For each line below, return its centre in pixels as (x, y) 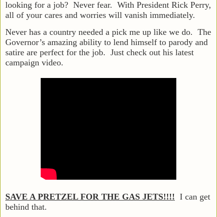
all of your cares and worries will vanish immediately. (103, 15)
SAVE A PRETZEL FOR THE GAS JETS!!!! (90, 196)
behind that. (26, 207)
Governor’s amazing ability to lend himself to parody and (107, 42)
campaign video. (34, 62)
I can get (193, 196)
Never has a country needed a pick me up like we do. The (108, 32)
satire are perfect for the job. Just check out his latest (100, 52)
